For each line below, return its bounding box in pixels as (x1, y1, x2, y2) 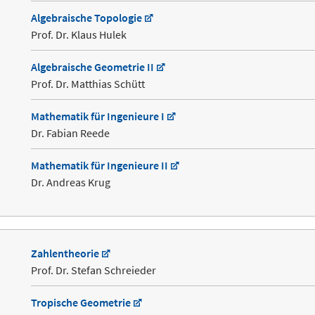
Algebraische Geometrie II (31, 60, 155, 75)
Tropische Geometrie (31, 295, 131, 310)
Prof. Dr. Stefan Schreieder (31, 263, 157, 278)
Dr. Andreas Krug (31, 175, 111, 190)
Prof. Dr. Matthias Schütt (31, 77, 146, 91)
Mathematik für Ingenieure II (31, 158, 169, 173)
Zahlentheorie (31, 246, 100, 261)
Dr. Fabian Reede (31, 126, 110, 141)
